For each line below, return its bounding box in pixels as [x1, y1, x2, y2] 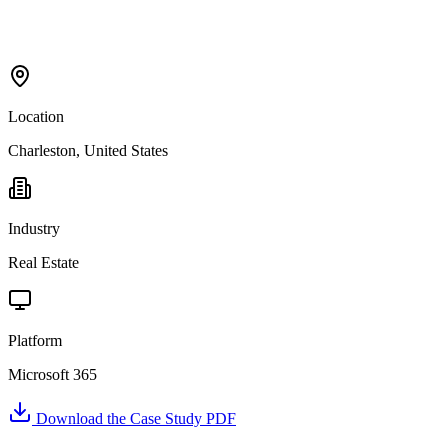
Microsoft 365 [8, 365, 97, 383]
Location [8, 107, 64, 125]
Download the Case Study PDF [32, 409, 236, 427]
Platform [8, 331, 62, 349]
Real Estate [8, 253, 79, 271]
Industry [8, 219, 60, 237]
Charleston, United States [8, 141, 168, 159]
